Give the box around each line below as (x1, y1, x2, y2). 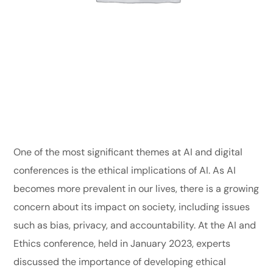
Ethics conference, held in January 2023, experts (13, 237, 231, 250)
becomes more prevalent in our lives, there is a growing (13, 182, 260, 196)
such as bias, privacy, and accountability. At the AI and (13, 219, 257, 232)
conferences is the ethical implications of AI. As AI (13, 164, 236, 177)
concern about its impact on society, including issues (13, 200, 250, 214)
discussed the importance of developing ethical (13, 255, 227, 269)
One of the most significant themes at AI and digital (13, 146, 243, 159)
